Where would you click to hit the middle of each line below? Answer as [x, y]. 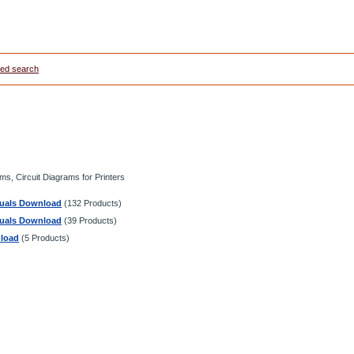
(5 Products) [44, 238]
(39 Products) [89, 220]
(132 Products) [92, 203]
